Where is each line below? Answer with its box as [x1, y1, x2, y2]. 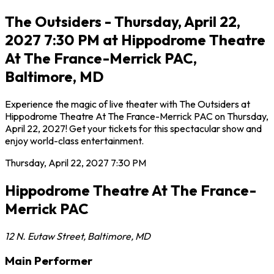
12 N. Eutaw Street [5, 229, 83, 242]
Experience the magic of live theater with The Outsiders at [5, 97, 250, 110]
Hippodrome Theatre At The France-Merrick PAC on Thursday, [5, 109, 268, 122]
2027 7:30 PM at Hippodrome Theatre [5, 30, 265, 49]
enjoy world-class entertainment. [5, 134, 144, 147]
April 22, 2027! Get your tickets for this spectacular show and [5, 122, 262, 135]
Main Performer [5, 253, 92, 268]
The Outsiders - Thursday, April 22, [5, 12, 240, 31]
